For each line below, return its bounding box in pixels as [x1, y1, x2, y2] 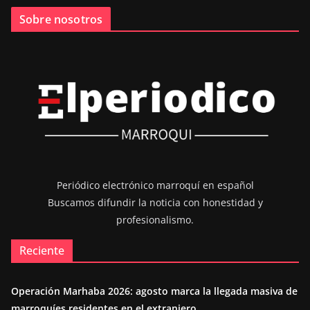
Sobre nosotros [19, 12, 103, 27]
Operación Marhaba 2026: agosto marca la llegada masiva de [11, 284, 298, 298]
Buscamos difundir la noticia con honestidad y [47, 196, 263, 209]
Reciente [19, 243, 64, 258]
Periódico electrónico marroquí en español [56, 179, 254, 192]
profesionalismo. [116, 213, 194, 226]
